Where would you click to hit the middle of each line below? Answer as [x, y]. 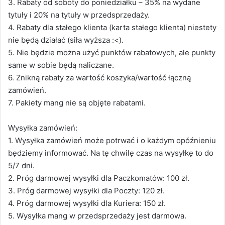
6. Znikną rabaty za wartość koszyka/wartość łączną [99, 78]
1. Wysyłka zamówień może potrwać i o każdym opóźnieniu [112, 141]
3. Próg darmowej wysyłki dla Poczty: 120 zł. [86, 191]
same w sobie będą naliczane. [61, 65]
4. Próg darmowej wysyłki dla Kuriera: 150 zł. [87, 203]
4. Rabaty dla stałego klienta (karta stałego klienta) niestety [112, 28]
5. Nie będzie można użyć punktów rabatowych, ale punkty [112, 53]
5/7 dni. [21, 166]
